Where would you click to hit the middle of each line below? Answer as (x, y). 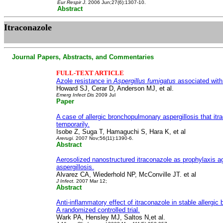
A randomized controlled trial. (98, 210)
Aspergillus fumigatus (145, 81)
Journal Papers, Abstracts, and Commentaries (79, 57)
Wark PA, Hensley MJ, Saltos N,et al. (111, 217)
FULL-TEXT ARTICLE (90, 73)
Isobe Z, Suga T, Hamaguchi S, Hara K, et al (121, 132)
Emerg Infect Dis (76, 95)
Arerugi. (65, 138)
